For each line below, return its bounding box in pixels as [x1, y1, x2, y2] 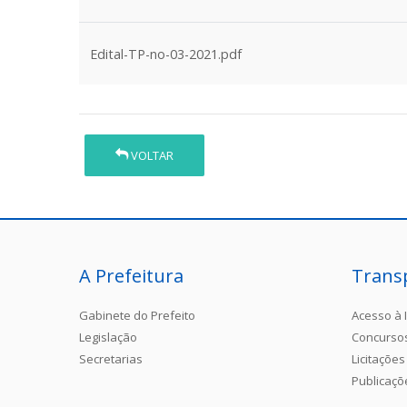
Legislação [79, 328, 137, 345]
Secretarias [79, 350, 143, 367]
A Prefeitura [79, 263, 184, 288]
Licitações [352, 350, 405, 367]
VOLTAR [128, 146, 174, 164]
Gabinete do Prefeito [79, 306, 195, 323]
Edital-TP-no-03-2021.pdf [90, 45, 242, 63]
